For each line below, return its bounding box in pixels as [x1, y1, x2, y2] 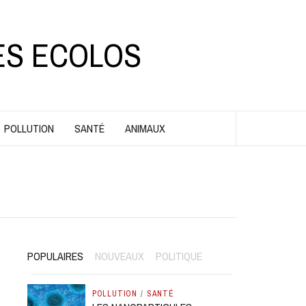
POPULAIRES [27, 249, 83, 264]
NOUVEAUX [95, 249, 144, 264]
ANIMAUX [124, 121, 165, 136]
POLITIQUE [156, 249, 202, 264]
